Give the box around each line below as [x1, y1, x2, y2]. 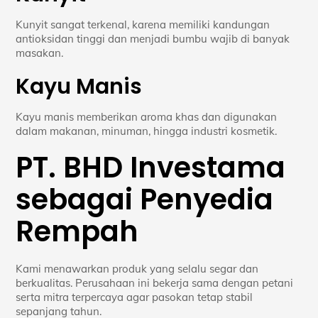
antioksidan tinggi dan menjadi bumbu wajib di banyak [16, 32, 290, 46]
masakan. [16, 46, 64, 60]
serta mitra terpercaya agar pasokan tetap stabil [16, 290, 253, 305]
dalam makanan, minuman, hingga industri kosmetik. [16, 124, 278, 138]
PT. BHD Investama [16, 148, 286, 188]
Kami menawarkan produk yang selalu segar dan [16, 262, 259, 276]
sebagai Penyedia [16, 180, 274, 220]
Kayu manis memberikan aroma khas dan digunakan [16, 109, 278, 124]
